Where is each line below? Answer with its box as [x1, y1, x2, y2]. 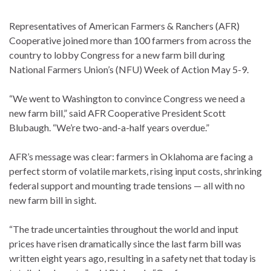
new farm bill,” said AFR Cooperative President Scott [9, 107, 226, 119]
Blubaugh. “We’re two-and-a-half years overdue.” [9, 122, 209, 134]
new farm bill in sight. [9, 194, 96, 206]
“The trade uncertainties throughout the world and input [9, 223, 238, 235]
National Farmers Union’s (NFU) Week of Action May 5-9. [9, 64, 249, 76]
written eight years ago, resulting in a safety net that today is [9, 252, 256, 264]
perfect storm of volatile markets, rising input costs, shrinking [9, 165, 262, 177]
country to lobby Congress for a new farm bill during [9, 49, 225, 61]
